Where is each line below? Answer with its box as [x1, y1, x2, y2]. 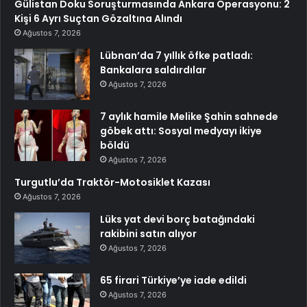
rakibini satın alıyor [100, 227, 197, 241]
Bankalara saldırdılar [100, 63, 206, 77]
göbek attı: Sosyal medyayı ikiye [100, 124, 262, 138]
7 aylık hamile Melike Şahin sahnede [100, 110, 278, 124]
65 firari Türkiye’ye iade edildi [100, 273, 247, 288]
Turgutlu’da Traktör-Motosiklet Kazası [14, 175, 210, 190]
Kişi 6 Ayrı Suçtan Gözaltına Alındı [14, 12, 182, 26]
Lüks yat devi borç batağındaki [100, 212, 255, 227]
